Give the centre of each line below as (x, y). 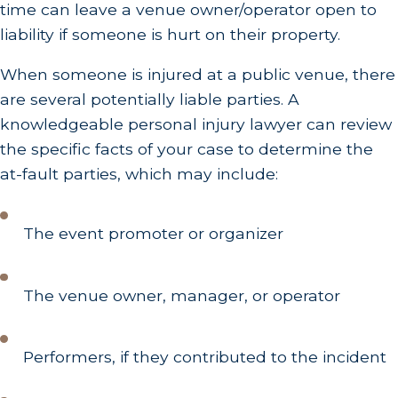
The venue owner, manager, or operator (182, 295)
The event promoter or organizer (154, 234)
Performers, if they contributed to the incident (205, 357)
